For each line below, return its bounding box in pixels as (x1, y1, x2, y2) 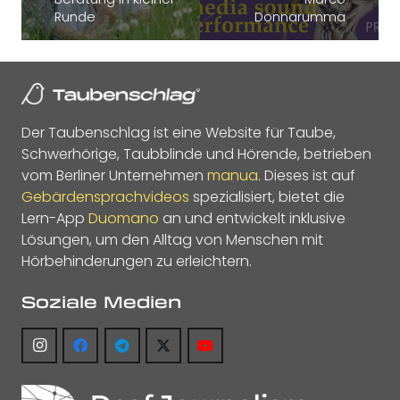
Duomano (88, 208, 159, 229)
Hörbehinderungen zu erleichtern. (21, 251, 252, 271)
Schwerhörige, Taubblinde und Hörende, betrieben (21, 144, 371, 164)
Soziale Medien (21, 290, 181, 313)
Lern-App (21, 208, 88, 229)
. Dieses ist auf (258, 165, 355, 186)
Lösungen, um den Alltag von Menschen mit (21, 229, 323, 250)
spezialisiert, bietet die (189, 187, 345, 207)
